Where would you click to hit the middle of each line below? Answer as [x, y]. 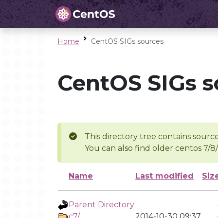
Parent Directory [101, 205]
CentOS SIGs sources [127, 41]
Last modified [164, 176]
